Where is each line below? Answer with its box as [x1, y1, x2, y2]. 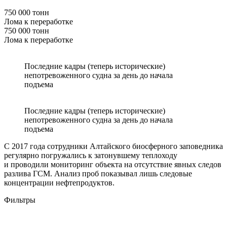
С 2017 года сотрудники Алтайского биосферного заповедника [4, 142, 223, 151]
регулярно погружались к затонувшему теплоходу [4, 151, 177, 160]
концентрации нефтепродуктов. [4, 178, 115, 187]
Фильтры [4, 196, 35, 205]
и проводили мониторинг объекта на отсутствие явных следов [4, 160, 221, 169]
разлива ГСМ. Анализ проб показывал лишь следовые [4, 169, 192, 178]
